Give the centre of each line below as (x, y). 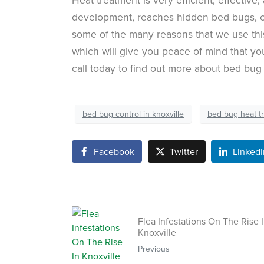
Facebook (114, 151)
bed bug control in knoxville (133, 114)
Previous (154, 249)
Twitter (184, 151)
